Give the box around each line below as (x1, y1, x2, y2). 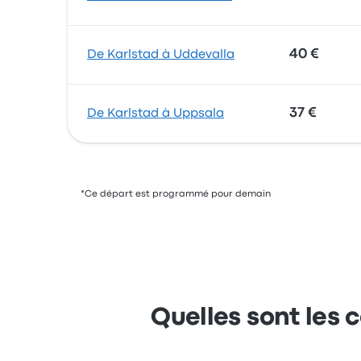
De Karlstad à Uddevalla (87, 49, 234, 60)
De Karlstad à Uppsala (87, 108, 224, 119)
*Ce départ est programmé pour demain (81, 190, 271, 198)
